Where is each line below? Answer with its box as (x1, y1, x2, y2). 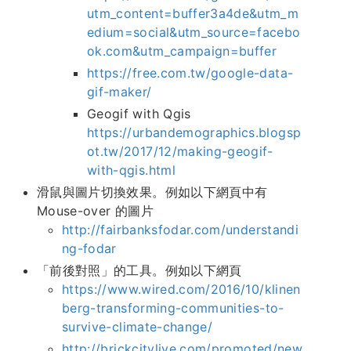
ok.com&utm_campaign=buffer (87, 43, 277, 60)
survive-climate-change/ (62, 319, 213, 335)
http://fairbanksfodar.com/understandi (62, 222, 299, 238)
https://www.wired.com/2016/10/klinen (62, 281, 301, 298)
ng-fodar (62, 241, 117, 257)
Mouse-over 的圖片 (37, 203, 154, 219)
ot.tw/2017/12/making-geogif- (87, 143, 273, 160)
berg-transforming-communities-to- (62, 300, 284, 317)
